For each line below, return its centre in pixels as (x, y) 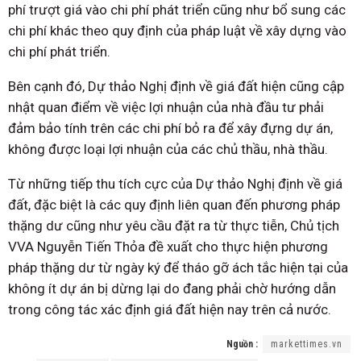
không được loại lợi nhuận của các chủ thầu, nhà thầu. (168, 149)
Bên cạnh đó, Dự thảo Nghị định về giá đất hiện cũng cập (176, 87)
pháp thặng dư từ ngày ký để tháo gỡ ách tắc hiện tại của (178, 268)
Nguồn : (242, 344)
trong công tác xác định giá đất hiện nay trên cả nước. (170, 310)
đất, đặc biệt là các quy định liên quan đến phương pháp (174, 205)
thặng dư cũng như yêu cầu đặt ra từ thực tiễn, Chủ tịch (174, 226)
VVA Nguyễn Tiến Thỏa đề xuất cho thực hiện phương (168, 247)
